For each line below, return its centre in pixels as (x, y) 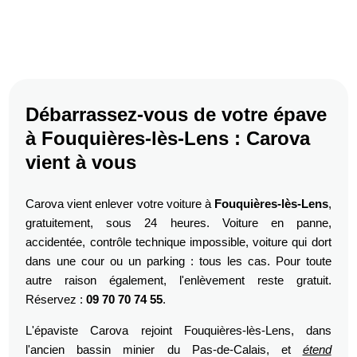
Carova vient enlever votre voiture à (120, 203)
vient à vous (81, 162)
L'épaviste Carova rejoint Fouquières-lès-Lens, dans (178, 330)
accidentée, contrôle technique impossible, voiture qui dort (178, 241)
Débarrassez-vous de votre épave (177, 114)
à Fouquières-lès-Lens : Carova (168, 138)
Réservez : (56, 299)
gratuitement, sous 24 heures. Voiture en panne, (178, 222)
